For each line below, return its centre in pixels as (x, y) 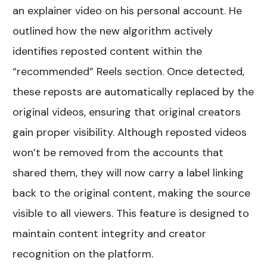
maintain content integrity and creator (110, 234)
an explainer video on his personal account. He (128, 11)
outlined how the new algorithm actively (113, 31)
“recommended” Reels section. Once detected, (129, 72)
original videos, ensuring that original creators (127, 112)
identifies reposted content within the (108, 52)
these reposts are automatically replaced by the (133, 92)
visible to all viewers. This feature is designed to (131, 214)
